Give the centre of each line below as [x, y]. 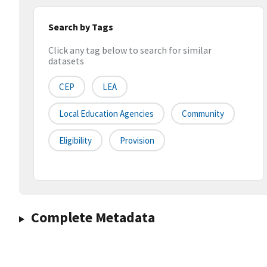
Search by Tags [81, 27]
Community [203, 114]
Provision [137, 141]
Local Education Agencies [106, 114]
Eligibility [75, 141]
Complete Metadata [93, 218]
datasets [66, 61]
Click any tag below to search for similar [130, 50]
